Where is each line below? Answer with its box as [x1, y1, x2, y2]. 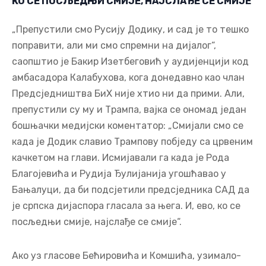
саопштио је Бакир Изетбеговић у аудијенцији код [12, 55, 249, 67]
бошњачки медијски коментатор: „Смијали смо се [12, 119, 243, 131]
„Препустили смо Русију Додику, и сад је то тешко [12, 23, 249, 35]
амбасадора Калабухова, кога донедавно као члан [12, 71, 245, 83]
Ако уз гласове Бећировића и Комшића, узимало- [12, 249, 241, 261]
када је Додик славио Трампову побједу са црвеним [12, 135, 253, 147]
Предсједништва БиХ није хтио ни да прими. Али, [12, 87, 245, 99]
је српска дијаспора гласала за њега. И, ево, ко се [12, 199, 240, 211]
